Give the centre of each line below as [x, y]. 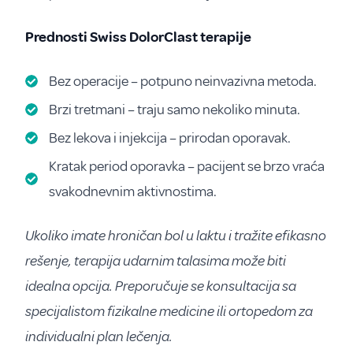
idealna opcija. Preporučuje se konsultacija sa [161, 286]
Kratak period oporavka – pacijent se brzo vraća [187, 166]
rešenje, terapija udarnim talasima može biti [156, 260]
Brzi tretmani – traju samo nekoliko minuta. [175, 109]
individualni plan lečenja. [99, 336]
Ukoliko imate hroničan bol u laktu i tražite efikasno [176, 235]
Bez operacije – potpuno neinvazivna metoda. [183, 81]
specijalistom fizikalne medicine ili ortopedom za [169, 311]
